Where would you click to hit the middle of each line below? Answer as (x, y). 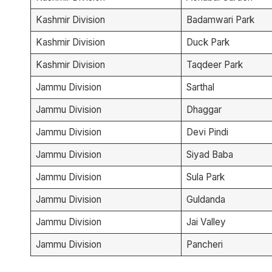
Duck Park (208, 42)
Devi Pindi (207, 132)
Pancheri (204, 244)
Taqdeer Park (214, 64)
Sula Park (205, 177)
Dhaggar (204, 109)
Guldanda (206, 199)
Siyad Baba (209, 154)
